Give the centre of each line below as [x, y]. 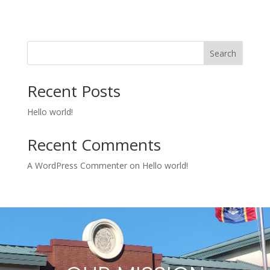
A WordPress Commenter [77, 166]
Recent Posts [74, 91]
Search [223, 54]
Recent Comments [94, 145]
